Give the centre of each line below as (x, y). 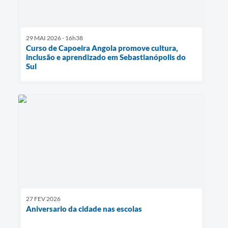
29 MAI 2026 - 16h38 (54, 38)
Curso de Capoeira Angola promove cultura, (102, 48)
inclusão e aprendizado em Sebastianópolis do (106, 57)
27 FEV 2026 (43, 198)
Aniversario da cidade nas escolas (84, 208)
